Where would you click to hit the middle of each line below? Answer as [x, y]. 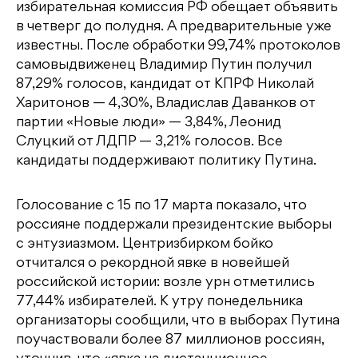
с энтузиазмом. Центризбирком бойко [145, 245]
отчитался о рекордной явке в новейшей [153, 264]
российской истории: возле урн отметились [165, 283]
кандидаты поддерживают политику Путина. [166, 162]
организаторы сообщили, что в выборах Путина [178, 322]
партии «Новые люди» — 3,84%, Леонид [149, 123]
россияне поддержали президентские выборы [174, 226]
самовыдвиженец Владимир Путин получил [164, 66]
